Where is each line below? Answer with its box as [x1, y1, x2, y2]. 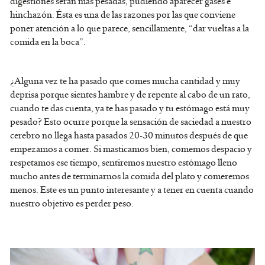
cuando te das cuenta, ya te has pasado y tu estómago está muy [10, 102, 250, 115]
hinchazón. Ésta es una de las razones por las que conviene [10, 9, 235, 21]
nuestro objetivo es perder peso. [10, 198, 134, 210]
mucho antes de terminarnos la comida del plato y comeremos [10, 170, 249, 183]
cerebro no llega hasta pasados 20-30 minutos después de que [10, 130, 248, 142]
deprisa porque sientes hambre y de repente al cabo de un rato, [10, 89, 250, 101]
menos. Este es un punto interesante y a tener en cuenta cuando [10, 184, 254, 196]
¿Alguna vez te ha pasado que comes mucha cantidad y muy [10, 75, 240, 88]
